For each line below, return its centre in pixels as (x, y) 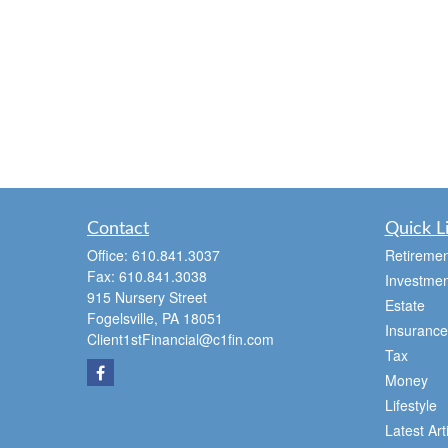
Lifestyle (410, 405)
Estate (404, 305)
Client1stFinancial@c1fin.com (180, 339)
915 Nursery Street (147, 297)
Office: (109, 255)
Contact (118, 229)
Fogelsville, (122, 318)
